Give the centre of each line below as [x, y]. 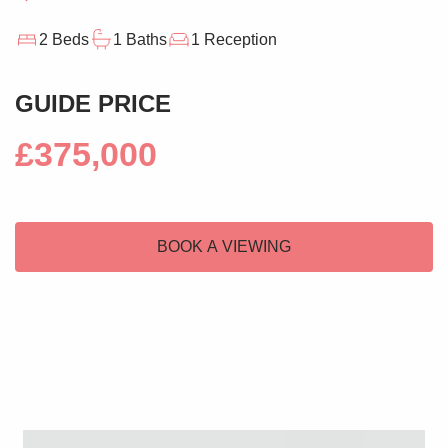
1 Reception [234, 39]
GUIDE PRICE [93, 103]
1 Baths [140, 39]
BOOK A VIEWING [223, 246]
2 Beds [64, 39]
